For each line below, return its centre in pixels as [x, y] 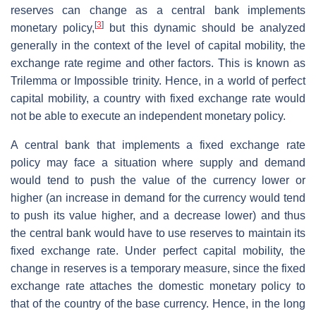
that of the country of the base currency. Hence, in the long [158, 303]
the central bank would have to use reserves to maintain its [158, 233]
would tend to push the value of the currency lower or [158, 180]
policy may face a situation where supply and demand [158, 162]
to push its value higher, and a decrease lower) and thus [158, 215]
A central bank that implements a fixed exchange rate [158, 145]
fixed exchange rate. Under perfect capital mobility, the [158, 250]
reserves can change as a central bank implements [158, 10]
